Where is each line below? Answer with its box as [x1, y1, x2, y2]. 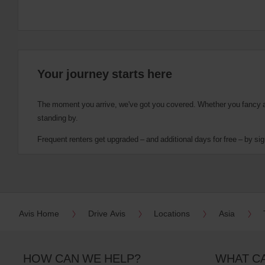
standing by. [37, 112, 78, 123]
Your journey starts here [37, 65, 172, 82]
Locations [154, 207, 190, 219]
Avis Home [19, 207, 59, 219]
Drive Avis [88, 207, 125, 219]
